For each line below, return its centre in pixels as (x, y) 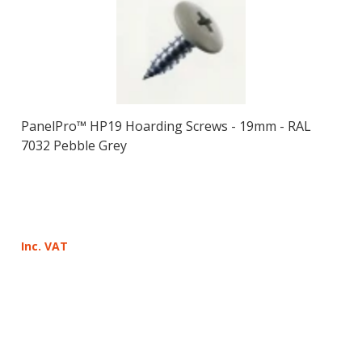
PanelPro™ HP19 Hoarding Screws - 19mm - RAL (166, 126)
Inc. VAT (44, 246)
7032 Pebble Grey (74, 145)
